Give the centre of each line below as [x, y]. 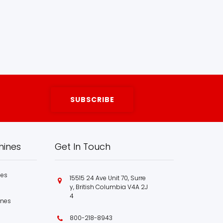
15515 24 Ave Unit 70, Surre [108, 178]
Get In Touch [83, 147]
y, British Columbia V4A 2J [109, 187]
